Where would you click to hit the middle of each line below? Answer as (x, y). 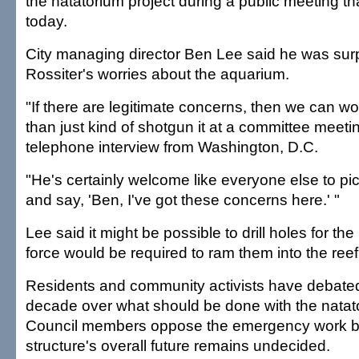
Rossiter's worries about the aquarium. (157, 74)
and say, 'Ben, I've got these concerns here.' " (183, 200)
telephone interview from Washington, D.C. (172, 147)
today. (46, 21)
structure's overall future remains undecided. (178, 345)
